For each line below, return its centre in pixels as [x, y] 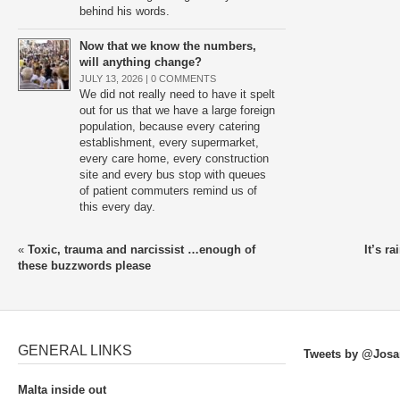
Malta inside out [62, 390]
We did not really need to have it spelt [177, 94]
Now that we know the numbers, [168, 46]
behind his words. [125, 11]
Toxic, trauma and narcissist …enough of [142, 250]
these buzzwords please [84, 266]
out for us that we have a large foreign [177, 110]
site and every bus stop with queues [173, 175]
